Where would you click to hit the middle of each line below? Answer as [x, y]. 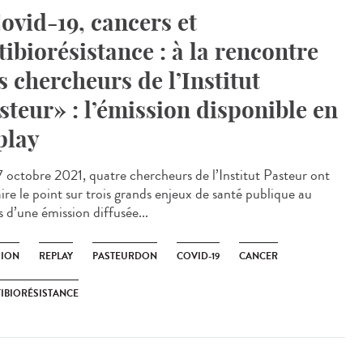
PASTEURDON [125, 256]
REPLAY [56, 256]
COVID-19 [198, 256]
